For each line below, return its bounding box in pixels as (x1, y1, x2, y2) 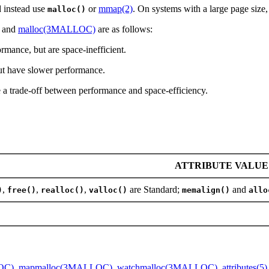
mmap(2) (98, 4, 133, 14)
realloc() (41, 185, 84, 195)
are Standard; (127, 184, 182, 195)
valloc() (89, 185, 127, 195)
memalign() (182, 185, 230, 195)
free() (7, 185, 36, 195)
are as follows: (95, 24, 153, 34)
